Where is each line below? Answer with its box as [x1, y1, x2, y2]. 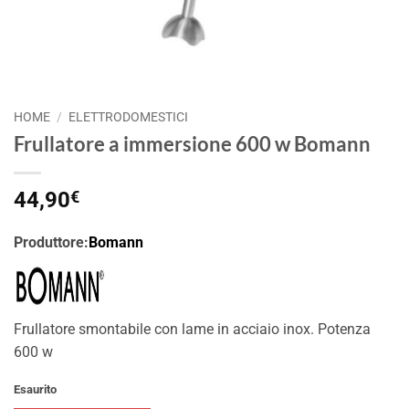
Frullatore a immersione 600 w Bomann [14, 131, 371, 156]
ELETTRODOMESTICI [68, 110, 189, 124]
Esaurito [14, 382, 57, 396]
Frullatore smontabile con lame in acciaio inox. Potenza [14, 320, 371, 338]
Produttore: [14, 233, 89, 251]
